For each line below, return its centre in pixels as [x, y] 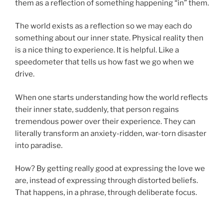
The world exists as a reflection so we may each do [103, 26]
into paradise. [39, 145]
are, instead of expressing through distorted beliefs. [106, 181]
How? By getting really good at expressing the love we [110, 169]
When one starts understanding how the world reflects [111, 97]
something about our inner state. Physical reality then [109, 38]
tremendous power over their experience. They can [105, 121]
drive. [25, 74]
